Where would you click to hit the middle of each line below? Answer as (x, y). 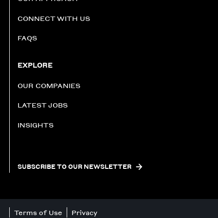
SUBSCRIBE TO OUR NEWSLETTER (74, 167)
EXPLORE (35, 65)
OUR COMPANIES (49, 86)
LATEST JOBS (42, 105)
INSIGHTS (35, 125)
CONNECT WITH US (54, 18)
